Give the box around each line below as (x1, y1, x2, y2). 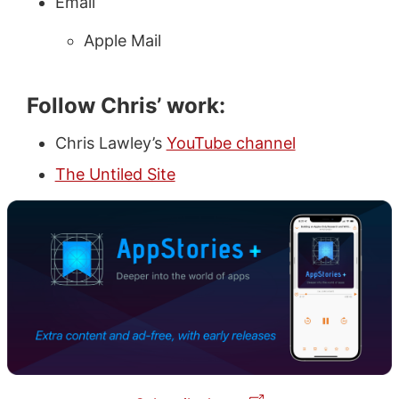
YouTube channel (166, 133, 296, 152)
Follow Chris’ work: (26, 92, 225, 118)
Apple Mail (83, 30, 161, 50)
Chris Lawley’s (54, 133, 167, 152)
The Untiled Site (54, 164, 175, 183)
